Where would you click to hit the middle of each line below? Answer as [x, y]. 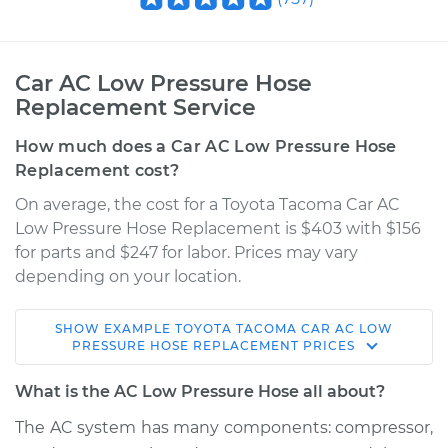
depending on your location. [128, 276]
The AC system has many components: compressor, [224, 427]
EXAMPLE [139, 328]
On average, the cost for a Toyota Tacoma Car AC [207, 204]
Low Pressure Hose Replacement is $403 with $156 [218, 228]
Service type [101, 414]
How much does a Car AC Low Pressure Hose [206, 146]
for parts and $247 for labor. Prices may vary [186, 252]
